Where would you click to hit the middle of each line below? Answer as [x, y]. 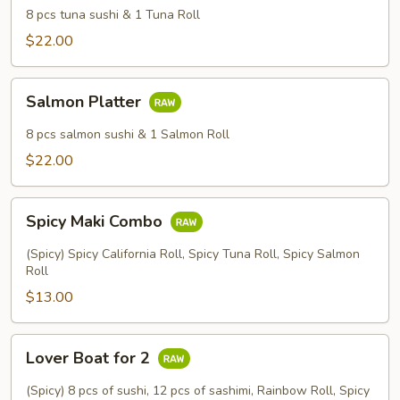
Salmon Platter [86, 102]
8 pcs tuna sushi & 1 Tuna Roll [113, 15]
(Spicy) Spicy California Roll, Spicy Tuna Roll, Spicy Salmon [193, 254]
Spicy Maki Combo [96, 222]
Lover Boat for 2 [90, 358]
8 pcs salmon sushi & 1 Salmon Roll [128, 134]
